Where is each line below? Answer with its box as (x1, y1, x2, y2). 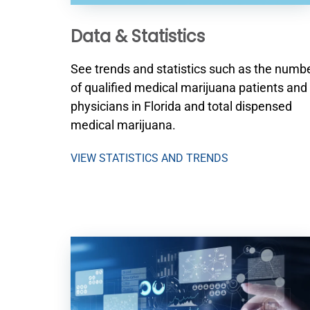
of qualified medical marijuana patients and (71, 80, 307, 95)
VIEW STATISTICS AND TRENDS (71, 152, 228, 165)
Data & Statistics (71, 24, 205, 53)
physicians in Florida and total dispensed (71, 99, 292, 114)
